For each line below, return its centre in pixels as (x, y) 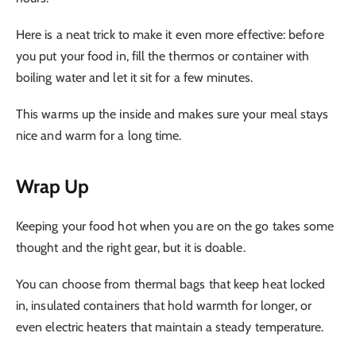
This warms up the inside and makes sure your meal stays (172, 114)
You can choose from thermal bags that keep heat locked (171, 284)
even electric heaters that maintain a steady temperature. (170, 327)
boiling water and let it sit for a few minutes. (134, 78)
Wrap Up (53, 186)
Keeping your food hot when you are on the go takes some (175, 226)
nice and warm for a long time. (99, 136)
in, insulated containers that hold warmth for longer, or (164, 305)
